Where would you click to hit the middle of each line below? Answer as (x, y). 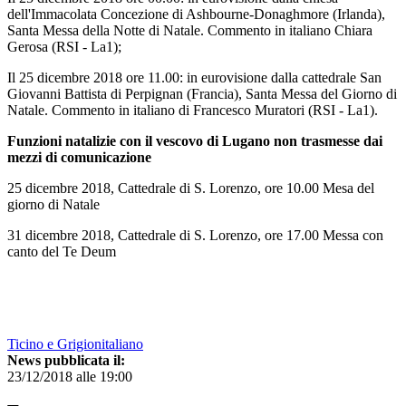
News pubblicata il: (66, 360)
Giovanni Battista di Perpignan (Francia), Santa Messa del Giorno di (202, 93)
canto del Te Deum (62, 251)
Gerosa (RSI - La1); (64, 46)
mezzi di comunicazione (79, 157)
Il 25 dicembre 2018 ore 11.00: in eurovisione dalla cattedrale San (194, 77)
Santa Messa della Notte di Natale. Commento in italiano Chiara (190, 30)
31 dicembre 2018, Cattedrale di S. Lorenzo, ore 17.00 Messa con (195, 235)
